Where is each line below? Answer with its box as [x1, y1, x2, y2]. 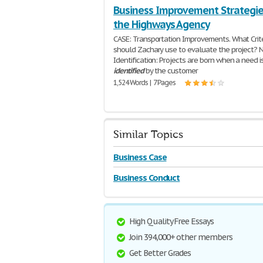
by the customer [143, 66, 198, 76]
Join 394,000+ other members [129, 232, 232, 242]
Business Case [113, 151, 167, 163]
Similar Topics [113, 129, 183, 141]
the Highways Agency [113, 18, 210, 31]
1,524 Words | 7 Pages [113, 78, 176, 87]
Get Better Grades [129, 248, 191, 258]
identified [113, 66, 144, 76]
